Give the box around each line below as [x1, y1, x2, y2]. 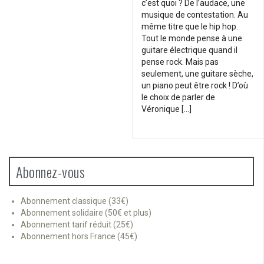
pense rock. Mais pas [141, 57, 219, 67]
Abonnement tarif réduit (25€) [21, 219, 133, 229]
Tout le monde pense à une [141, 33, 242, 43]
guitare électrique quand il [141, 45, 237, 55]
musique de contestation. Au [141, 9, 248, 19]
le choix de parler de [141, 92, 215, 102]
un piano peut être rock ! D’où [141, 80, 248, 90]
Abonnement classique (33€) [21, 196, 128, 206]
